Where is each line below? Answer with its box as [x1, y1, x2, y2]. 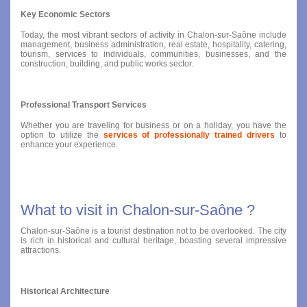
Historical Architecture [21, 286, 110, 296]
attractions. [21, 245, 61, 255]
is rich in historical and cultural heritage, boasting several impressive [21, 235, 286, 245]
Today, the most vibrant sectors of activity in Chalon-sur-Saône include [21, 29, 286, 40]
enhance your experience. [21, 139, 118, 149]
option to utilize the [21, 130, 103, 140]
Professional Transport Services [21, 99, 147, 110]
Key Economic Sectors [21, 9, 110, 19]
